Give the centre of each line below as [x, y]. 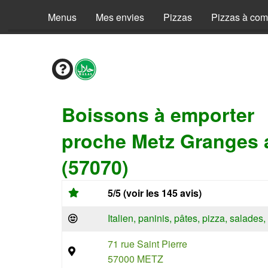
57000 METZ [135, 259]
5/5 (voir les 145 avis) [155, 193]
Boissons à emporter [158, 114]
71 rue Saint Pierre [147, 244]
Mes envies [120, 17]
